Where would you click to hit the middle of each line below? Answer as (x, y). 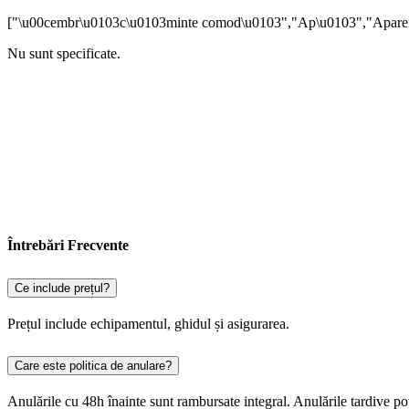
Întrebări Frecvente (68, 245)
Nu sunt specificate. (64, 54)
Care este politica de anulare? (93, 365)
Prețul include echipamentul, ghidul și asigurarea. (148, 323)
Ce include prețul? (62, 288)
